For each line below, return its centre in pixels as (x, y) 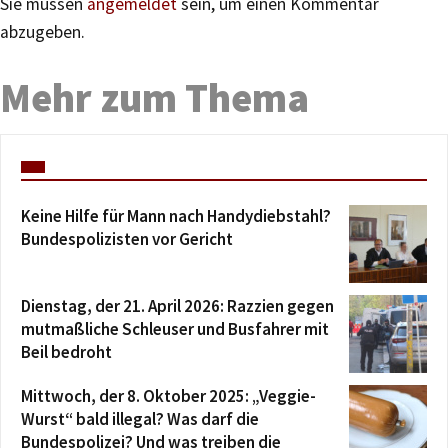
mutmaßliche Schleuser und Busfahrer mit (175, 328)
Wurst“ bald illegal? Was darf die (140, 418)
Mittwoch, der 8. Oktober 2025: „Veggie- (168, 395)
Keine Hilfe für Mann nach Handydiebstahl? (176, 215)
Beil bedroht (66, 351)
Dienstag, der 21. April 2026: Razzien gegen (177, 305)
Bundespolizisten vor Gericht (127, 238)
